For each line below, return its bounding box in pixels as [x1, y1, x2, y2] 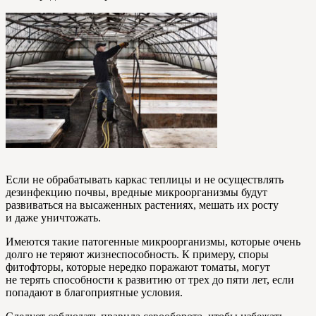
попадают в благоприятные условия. [6, 286, 183, 298]
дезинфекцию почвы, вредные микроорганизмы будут [6, 186, 267, 198]
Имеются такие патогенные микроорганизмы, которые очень [6, 235, 300, 248]
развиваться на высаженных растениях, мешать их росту [6, 198, 279, 211]
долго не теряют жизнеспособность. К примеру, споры [6, 248, 269, 260]
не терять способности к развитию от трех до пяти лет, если [6, 273, 294, 286]
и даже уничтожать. [6, 211, 101, 224]
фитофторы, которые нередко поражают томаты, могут [6, 260, 270, 273]
